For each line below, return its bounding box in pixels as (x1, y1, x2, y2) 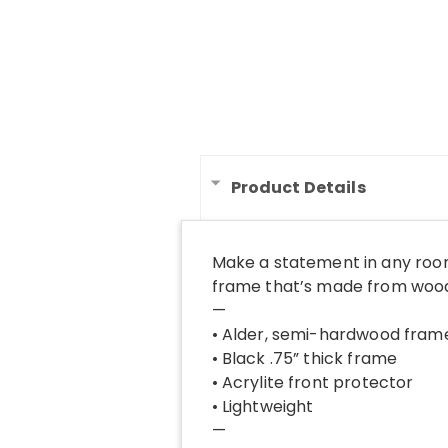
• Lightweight (211, 394, 314, 418)
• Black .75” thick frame (211, 346, 398, 370)
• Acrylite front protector (211, 370, 414, 394)
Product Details (230, 175, 366, 199)
